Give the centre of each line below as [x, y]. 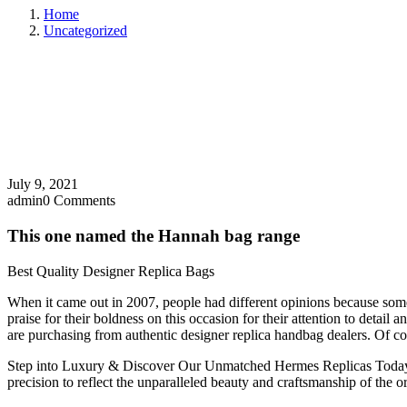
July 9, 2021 [43, 184]
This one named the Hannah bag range [154, 235]
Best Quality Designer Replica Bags [111, 271]
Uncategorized [85, 31]
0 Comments [79, 201]
